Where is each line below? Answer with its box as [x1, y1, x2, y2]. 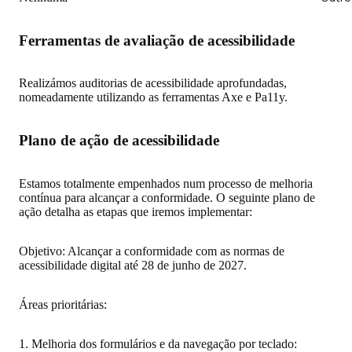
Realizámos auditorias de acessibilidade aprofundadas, [19, 76, 287, 90]
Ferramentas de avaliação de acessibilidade [19, 31, 295, 49]
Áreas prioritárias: [19, 297, 107, 311]
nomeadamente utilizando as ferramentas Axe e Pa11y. [19, 90, 288, 104]
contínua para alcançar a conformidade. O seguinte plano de [19, 190, 315, 204]
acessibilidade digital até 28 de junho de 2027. [19, 258, 247, 272]
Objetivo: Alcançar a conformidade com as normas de [19, 244, 284, 258]
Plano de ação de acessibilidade [19, 132, 219, 149]
